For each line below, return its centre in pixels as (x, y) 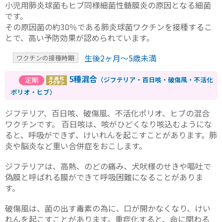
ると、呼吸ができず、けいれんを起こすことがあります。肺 (111, 135)
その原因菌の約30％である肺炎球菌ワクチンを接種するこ (109, 27)
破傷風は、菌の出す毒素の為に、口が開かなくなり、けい (108, 208)
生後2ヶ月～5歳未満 (120, 58)
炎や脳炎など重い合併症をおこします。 (76, 146)
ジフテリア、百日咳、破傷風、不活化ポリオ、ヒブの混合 (107, 113)
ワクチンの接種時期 (46, 58)
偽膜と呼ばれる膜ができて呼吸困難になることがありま (104, 177)
